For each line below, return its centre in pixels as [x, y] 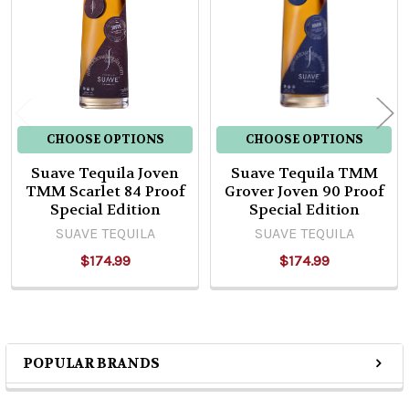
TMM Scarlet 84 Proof [105, 192]
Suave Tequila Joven [105, 173]
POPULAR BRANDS [91, 364]
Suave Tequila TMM [304, 173]
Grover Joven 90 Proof [304, 192]
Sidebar [74, 383]
